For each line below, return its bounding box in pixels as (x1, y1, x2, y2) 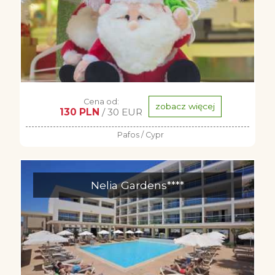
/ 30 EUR (99, 106, 142, 118)
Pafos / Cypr (117, 130, 164, 139)
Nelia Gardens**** (91, 179, 184, 192)
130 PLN (60, 106, 99, 118)
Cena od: (83, 97, 119, 106)
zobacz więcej (155, 101, 215, 112)
